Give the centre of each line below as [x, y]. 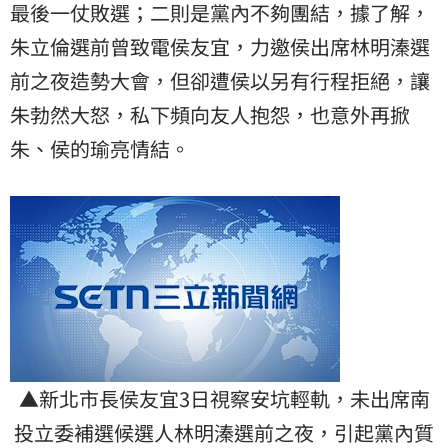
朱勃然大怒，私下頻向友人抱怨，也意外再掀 [210, 115]
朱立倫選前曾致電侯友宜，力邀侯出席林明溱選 [220, 47]
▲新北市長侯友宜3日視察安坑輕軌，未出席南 [224, 399]
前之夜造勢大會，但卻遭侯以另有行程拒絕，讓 [220, 81]
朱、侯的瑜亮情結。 [100, 149]
